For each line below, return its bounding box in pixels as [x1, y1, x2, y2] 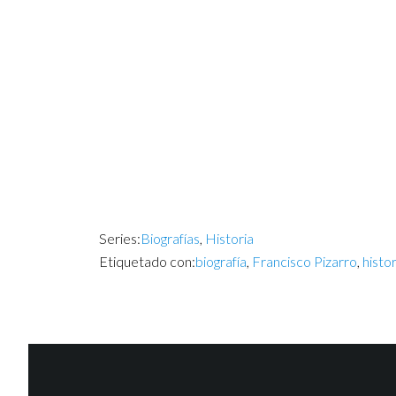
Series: [99, 230, 141, 247]
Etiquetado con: [99, 253, 195, 270]
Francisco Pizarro [252, 253, 357, 270]
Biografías [141, 230, 200, 247]
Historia [205, 230, 254, 247]
